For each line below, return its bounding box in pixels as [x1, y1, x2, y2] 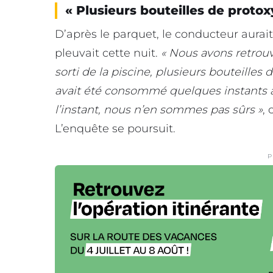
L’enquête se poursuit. [55, 121, 175, 135]
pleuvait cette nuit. [55, 46, 161, 60]
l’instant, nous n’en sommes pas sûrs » [55, 102, 263, 116]
